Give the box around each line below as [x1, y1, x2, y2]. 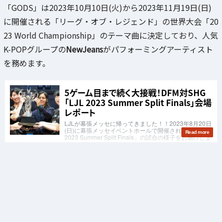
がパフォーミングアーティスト [103, 43, 213, 55]
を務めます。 [3, 56, 50, 69]
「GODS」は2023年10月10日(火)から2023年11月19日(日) [3, 1, 212, 13]
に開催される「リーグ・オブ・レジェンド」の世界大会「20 [3, 15, 219, 27]
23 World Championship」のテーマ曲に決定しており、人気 [3, 29, 218, 41]
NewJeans [66, 43, 103, 55]
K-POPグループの [3, 43, 66, 55]
